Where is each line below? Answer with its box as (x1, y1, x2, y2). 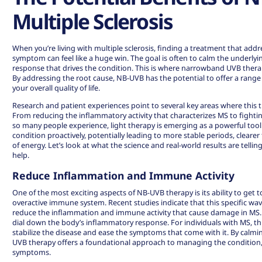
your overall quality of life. (12, 82, 101, 94)
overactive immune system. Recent (12, 197, 135, 208)
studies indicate (134, 197, 189, 208)
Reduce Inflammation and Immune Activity (12, 168, 235, 182)
